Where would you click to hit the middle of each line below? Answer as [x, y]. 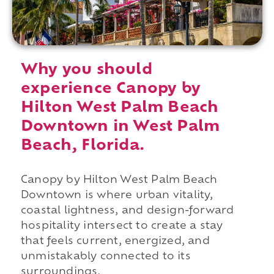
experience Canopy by [110, 90]
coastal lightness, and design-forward [127, 211]
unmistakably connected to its [106, 257]
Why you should [86, 71]
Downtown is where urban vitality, [117, 196]
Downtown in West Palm [120, 128]
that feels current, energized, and [115, 242]
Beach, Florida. [82, 146]
